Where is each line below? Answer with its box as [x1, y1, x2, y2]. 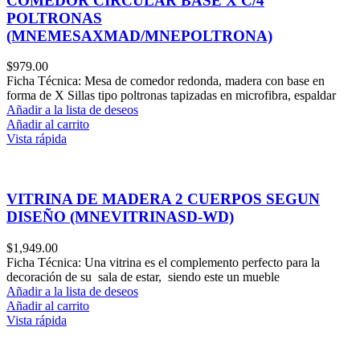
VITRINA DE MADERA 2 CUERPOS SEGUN [6, 190, 320, 207]
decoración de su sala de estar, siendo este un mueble [6, 269, 280, 284]
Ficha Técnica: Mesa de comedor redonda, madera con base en [6, 74, 325, 88]
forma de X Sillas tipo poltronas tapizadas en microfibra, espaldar [6, 88, 336, 103]
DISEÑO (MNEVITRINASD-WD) [6, 207, 234, 225]
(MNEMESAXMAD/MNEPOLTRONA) [6, 27, 272, 44]
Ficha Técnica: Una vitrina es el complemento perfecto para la [6, 255, 320, 269]
